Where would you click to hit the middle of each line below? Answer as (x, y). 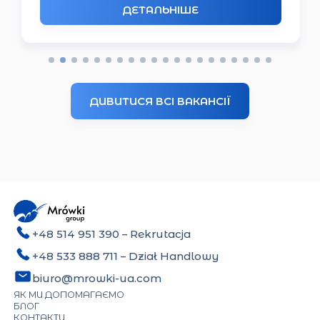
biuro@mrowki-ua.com (96, 278)
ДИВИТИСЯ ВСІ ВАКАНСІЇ (160, 101)
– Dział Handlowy (168, 256)
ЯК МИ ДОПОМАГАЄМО (69, 294)
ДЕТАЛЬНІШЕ (161, 9)
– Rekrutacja (156, 234)
